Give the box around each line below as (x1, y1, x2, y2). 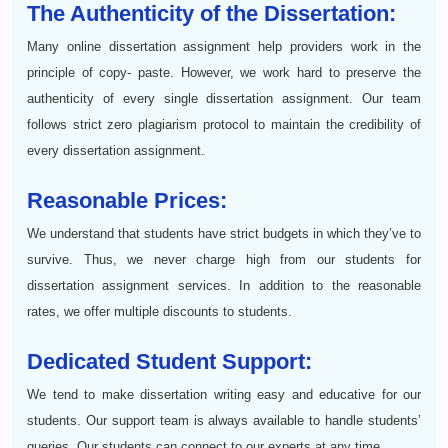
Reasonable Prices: (27, 187, 227, 213)
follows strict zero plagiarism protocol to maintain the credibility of (27, 116, 421, 132)
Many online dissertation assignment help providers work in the (27, 38, 421, 54)
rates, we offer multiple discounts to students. (27, 303, 292, 319)
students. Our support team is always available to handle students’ (27, 412, 421, 428)
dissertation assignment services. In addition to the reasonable (27, 277, 421, 293)
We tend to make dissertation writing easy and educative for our (27, 386, 421, 402)
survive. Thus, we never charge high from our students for (27, 251, 421, 267)
